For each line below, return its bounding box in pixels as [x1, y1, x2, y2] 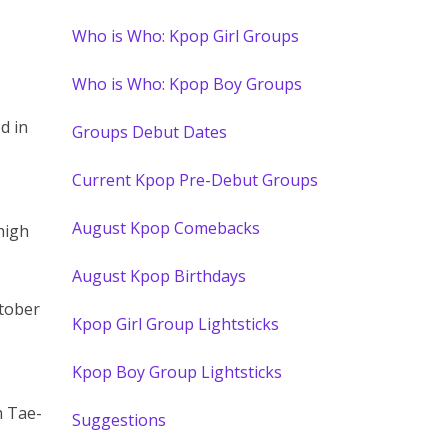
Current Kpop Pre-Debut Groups [72, 169, 319, 191]
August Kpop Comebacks [72, 217, 261, 239]
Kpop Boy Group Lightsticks [72, 361, 283, 383]
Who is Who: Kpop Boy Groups [72, 73, 303, 95]
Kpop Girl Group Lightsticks [72, 313, 280, 335]
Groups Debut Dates [72, 121, 228, 143]
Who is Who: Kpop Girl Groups [72, 25, 300, 47]
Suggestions [72, 409, 167, 431]
